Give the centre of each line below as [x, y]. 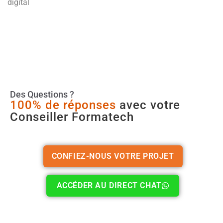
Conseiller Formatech [72, 117]
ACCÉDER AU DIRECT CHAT [109, 186]
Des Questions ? [42, 95]
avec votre [148, 105]
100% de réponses [63, 105]
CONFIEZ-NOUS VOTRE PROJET [113, 156]
